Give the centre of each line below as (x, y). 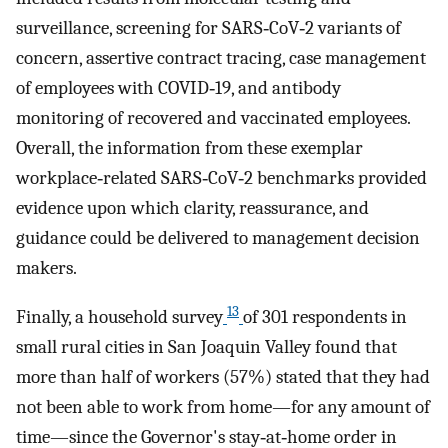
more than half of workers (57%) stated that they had (223, 377)
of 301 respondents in (325, 317)
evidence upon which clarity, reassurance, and (192, 208)
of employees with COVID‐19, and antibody (178, 88)
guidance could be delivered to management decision (218, 238)
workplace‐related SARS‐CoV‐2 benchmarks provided (221, 178)
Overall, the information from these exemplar (189, 148)
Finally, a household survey (119, 317)
